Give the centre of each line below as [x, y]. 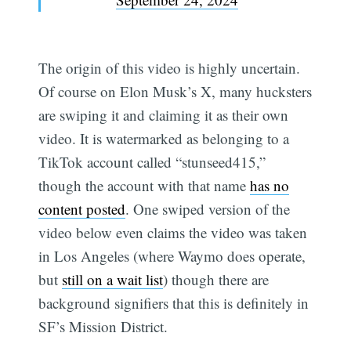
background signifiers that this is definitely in [174, 302]
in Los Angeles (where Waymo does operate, [172, 255]
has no [270, 185]
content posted [82, 208]
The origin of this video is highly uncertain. [170, 67]
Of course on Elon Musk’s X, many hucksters [175, 91]
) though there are [216, 279]
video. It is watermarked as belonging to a [164, 138]
